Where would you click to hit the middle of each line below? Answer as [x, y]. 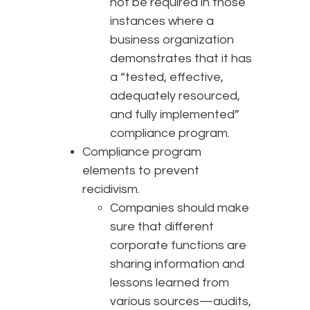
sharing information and [177, 264]
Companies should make [180, 208]
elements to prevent [141, 171]
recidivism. [111, 190]
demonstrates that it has [181, 59]
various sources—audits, [181, 302]
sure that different [162, 227]
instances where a [162, 21]
